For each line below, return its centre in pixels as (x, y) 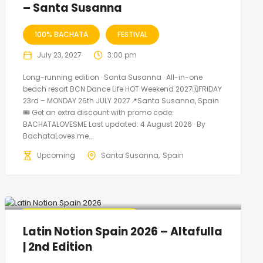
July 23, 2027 (59, 55)
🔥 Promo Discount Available (79, 218)
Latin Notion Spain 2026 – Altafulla (122, 231)
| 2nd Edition (57, 247)
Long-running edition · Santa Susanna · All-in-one (112, 77)
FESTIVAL (132, 34)
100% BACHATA (61, 34)
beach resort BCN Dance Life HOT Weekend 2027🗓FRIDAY (122, 89)
